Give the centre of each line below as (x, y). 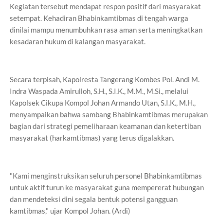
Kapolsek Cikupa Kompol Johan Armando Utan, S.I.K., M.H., (103, 103)
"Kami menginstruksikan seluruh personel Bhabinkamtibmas (106, 176)
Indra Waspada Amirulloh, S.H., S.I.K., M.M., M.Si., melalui (99, 91)
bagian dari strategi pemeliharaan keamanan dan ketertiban (105, 126)
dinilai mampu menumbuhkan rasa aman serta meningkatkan (106, 30)
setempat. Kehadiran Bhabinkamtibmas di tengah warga (99, 18)
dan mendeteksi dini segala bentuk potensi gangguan (94, 199)
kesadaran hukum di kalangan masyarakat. (78, 41)
